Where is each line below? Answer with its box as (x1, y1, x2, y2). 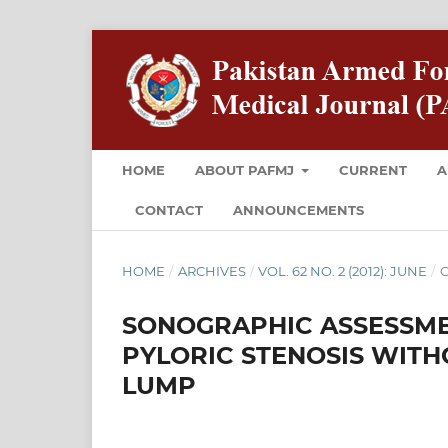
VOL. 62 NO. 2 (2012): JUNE (258, 262, 428, 279)
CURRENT (339, 161, 408, 178)
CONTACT (135, 201, 203, 218)
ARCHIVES (177, 262, 246, 279)
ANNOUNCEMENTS (233, 201, 364, 218)
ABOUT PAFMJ (195, 161, 298, 178)
